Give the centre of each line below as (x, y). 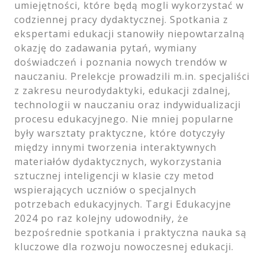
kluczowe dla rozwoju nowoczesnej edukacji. (124, 246)
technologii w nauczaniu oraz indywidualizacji (127, 104)
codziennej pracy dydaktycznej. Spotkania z (121, 19)
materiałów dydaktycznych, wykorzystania (118, 161)
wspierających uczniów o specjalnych (105, 190)
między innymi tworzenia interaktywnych (115, 147)
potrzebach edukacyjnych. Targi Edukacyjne (123, 204)
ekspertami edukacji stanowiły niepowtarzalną (130, 33)
